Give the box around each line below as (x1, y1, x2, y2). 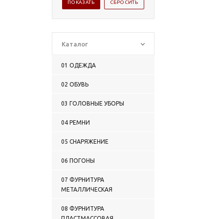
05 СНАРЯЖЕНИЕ (61, 138, 109, 145)
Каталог (62, 41, 88, 47)
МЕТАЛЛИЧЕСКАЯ (61, 186, 112, 193)
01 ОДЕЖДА (61, 62, 96, 68)
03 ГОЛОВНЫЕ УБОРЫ (61, 100, 124, 107)
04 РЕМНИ (61, 119, 90, 126)
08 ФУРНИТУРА (61, 205, 104, 212)
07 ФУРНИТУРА (61, 176, 104, 183)
